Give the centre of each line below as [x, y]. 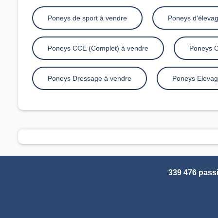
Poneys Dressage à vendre [89, 78]
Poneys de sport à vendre [87, 18]
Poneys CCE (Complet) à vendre [98, 48]
